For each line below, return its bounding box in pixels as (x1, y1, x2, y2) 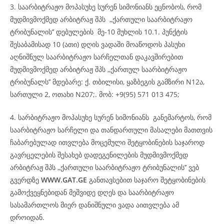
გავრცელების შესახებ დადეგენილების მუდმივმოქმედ (10, 150, 188, 159)
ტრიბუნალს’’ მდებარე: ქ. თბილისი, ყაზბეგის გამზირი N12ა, (10, 77, 204, 86)
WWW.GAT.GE (41, 175, 87, 184)
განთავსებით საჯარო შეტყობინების (87, 175, 205, 184)
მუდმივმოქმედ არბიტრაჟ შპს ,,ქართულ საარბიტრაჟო (10, 64, 187, 74)
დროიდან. (10, 212, 44, 222)
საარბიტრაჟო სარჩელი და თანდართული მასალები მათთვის (10, 125, 212, 134)
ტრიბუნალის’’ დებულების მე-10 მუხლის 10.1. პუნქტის (10, 27, 187, 36)
